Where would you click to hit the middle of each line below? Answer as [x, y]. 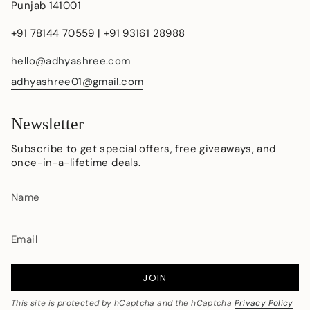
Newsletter [47, 124]
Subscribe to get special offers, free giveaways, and [144, 149]
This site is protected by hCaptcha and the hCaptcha [123, 303]
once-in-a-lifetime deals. [76, 163]
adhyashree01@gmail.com [77, 81]
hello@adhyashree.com [71, 61]
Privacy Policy [264, 303]
